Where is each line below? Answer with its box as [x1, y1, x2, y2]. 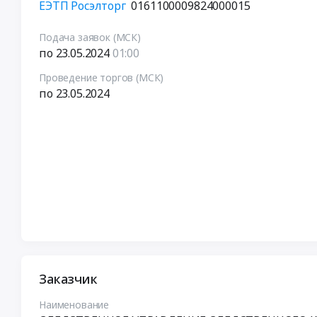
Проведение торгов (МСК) [39, 70, 164, 84]
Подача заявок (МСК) [39, 30, 141, 44]
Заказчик [39, 270, 98, 287]
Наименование [39, 297, 110, 311]
